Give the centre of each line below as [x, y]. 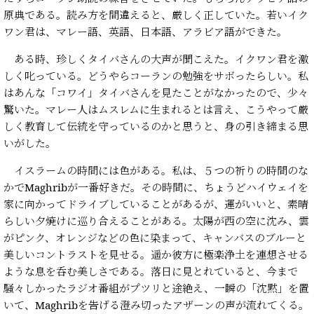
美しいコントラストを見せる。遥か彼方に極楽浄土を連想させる [156, 255]
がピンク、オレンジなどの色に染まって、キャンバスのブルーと [155, 238]
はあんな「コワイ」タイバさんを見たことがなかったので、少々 [156, 93]
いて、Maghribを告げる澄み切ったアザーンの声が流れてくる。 [156, 305]
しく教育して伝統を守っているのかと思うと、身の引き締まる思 [156, 127]
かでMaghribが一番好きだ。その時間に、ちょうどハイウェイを [156, 187]
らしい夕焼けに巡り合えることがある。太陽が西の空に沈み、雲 [156, 221]
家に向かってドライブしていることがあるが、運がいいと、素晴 [156, 204]
